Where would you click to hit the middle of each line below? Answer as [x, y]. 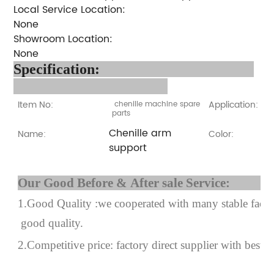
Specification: [134, 69]
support [128, 148]
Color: [221, 134]
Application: [234, 105]
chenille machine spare [156, 104]
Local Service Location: [70, 9]
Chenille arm [140, 133]
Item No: [36, 105]
